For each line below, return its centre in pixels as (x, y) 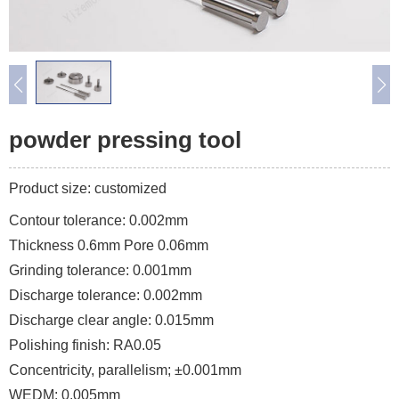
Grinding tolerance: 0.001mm (100, 271)
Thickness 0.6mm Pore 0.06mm (109, 246)
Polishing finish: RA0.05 (85, 346)
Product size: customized (88, 189)
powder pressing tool (125, 140)
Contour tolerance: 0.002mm (98, 221)
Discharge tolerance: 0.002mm (106, 296)
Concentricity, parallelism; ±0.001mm (125, 370)
